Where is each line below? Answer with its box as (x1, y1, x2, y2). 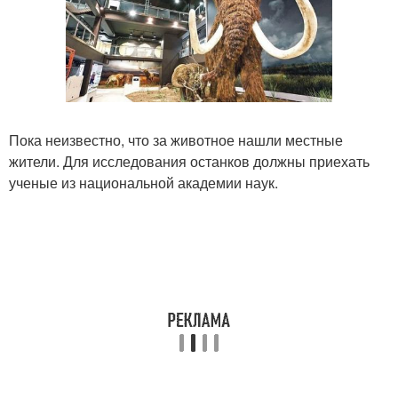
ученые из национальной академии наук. (9, 172, 278, 194)
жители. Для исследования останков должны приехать (9, 151, 370, 172)
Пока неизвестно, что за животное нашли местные (9, 130, 343, 151)
